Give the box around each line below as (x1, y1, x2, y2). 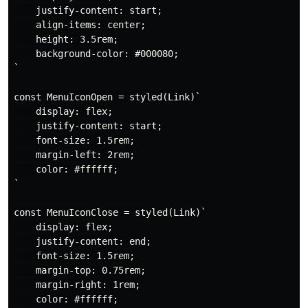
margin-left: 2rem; (14, 148, 135, 160)
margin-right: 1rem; (14, 278, 140, 290)
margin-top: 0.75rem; (14, 264, 146, 276)
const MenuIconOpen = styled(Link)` (14, 91, 201, 102)
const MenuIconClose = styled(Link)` (14, 206, 206, 218)
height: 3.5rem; (14, 33, 118, 45)
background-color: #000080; (14, 47, 179, 59)
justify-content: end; (14, 235, 151, 247)
